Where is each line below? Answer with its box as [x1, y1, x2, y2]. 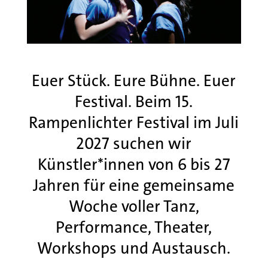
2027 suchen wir [76, 133, 192, 155]
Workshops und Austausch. [37, 237, 231, 260]
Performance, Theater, [56, 217, 212, 239]
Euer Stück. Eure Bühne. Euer [32, 70, 236, 92]
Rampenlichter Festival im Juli [29, 112, 239, 134]
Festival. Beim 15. [75, 91, 193, 113]
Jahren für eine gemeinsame [33, 175, 235, 197]
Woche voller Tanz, [68, 196, 199, 218]
